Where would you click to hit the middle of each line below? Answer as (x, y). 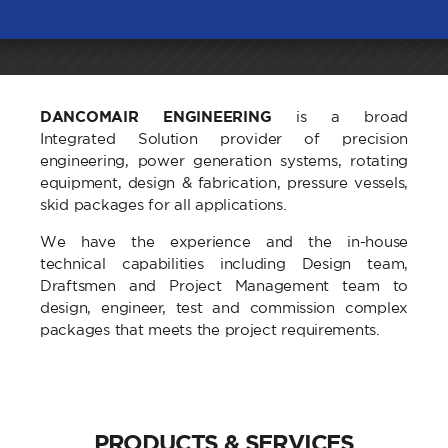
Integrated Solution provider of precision (224, 139)
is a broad (339, 117)
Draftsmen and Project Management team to (224, 286)
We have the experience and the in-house (224, 242)
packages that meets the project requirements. (210, 330)
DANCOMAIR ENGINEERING (156, 117)
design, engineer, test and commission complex (224, 308)
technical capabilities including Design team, (224, 264)
